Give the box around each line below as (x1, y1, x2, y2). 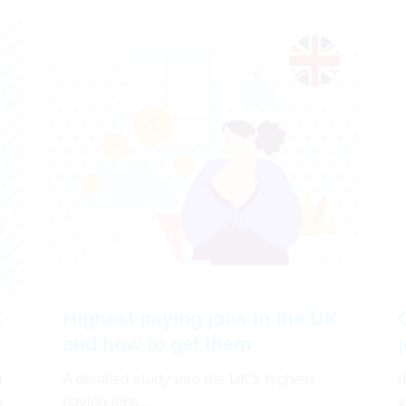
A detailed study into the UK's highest (63, 371, 314, 389)
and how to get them (63, 333, 252, 356)
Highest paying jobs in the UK (63, 307, 339, 331)
